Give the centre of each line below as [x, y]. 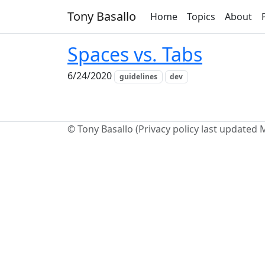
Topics [201, 17]
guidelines [138, 77]
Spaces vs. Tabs [135, 54]
